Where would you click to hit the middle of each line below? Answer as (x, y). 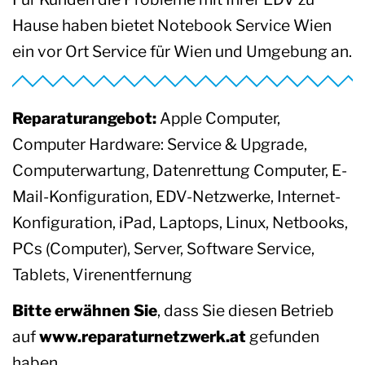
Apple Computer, (218, 118)
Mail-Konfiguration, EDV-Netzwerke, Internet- (176, 196)
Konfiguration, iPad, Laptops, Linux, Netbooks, (180, 222)
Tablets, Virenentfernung (102, 274)
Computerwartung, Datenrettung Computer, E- (180, 170)
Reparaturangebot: (84, 118)
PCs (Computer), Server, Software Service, (163, 248)
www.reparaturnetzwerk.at (143, 336)
